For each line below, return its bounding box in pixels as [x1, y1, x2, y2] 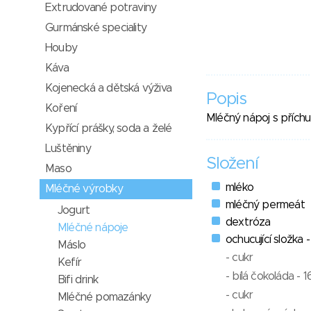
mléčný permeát [226, 199, 305, 211]
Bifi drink [58, 274, 98, 285]
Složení [206, 155, 258, 173]
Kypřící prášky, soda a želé [45, 123, 172, 134]
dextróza [226, 217, 271, 228]
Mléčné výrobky [45, 183, 123, 194]
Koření [45, 103, 77, 114]
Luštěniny [45, 143, 91, 154]
